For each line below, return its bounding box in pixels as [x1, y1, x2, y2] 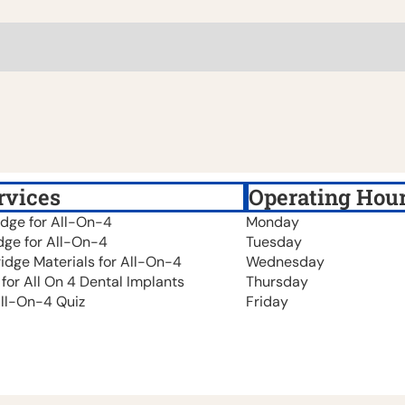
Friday [246, 291, 288, 311]
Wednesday [246, 251, 325, 271]
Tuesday [246, 231, 302, 251]
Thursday [246, 271, 308, 291]
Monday [246, 212, 299, 231]
